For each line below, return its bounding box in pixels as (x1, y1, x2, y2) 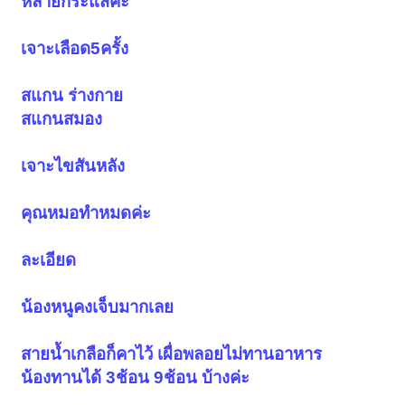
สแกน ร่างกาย (21, 85, 124, 105)
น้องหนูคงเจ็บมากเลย (21, 297, 174, 316)
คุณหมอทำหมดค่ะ (21, 202, 152, 222)
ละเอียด (21, 250, 77, 269)
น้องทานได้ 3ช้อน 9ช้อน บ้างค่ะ (21, 367, 250, 387)
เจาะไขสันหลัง (21, 155, 126, 175)
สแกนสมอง (21, 108, 103, 128)
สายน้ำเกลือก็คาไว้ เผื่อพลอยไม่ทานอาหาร (21, 344, 323, 363)
